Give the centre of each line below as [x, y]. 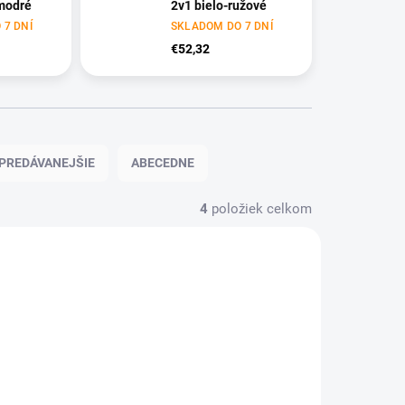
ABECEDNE [163, 163]
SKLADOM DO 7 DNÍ [221, 27]
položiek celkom [260, 209]
